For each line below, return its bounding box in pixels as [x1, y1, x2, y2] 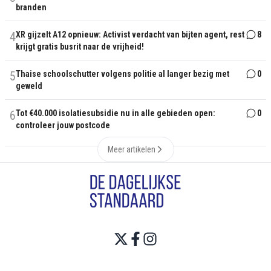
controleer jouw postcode [16, 120, 110, 130]
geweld [16, 81, 42, 91]
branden [16, 2, 47, 12]
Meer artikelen [107, 145, 155, 154]
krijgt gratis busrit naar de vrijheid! [16, 42, 144, 51]
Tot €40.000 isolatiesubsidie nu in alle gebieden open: [16, 108, 215, 118]
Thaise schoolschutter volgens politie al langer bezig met [16, 69, 229, 79]
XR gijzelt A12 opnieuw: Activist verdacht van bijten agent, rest [16, 30, 244, 39]
